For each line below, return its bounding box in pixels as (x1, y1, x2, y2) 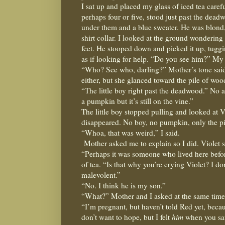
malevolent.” (81, 169, 121, 180)
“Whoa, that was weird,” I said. (81, 127, 180, 138)
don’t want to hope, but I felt (81, 211, 172, 222)
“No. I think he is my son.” (81, 180, 166, 190)
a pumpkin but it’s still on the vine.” (81, 95, 193, 106)
